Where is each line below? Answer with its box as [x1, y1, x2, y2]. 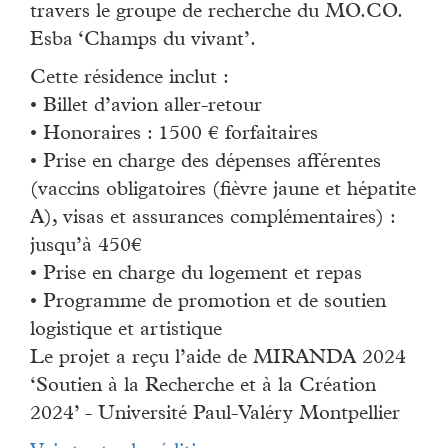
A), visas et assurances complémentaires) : [30, 209, 395, 230]
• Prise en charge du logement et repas [30, 265, 362, 286]
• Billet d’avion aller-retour [30, 97, 262, 118]
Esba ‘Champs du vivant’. [30, 31, 256, 52]
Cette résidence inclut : [30, 69, 229, 90]
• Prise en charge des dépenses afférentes [30, 153, 381, 174]
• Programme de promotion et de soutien [30, 293, 386, 314]
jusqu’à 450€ [30, 237, 142, 258]
